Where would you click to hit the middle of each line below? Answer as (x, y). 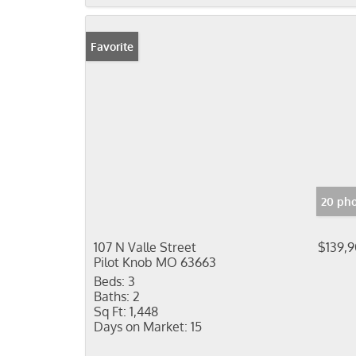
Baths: (112, 296)
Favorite (112, 46)
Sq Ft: (110, 311)
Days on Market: (141, 327)
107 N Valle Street (145, 247)
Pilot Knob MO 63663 (155, 262)
